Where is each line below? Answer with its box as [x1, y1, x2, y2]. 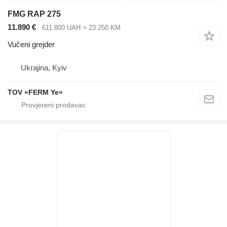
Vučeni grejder [8, 40, 55, 49]
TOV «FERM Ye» [8, 88, 63, 97]
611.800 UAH [42, 23, 81, 31]
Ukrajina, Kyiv [21, 63, 67, 72]
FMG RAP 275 [8, 9, 61, 18]
